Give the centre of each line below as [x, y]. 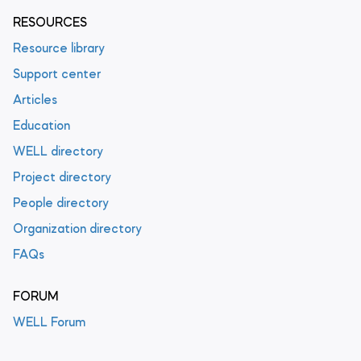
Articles [35, 101]
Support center [57, 75]
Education [41, 127]
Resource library [59, 49]
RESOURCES [50, 23]
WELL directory [58, 152]
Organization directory [77, 230]
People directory [61, 204]
